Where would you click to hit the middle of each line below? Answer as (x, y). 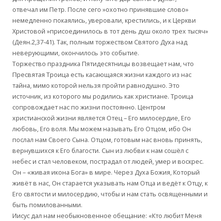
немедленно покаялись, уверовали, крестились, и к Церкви (104, 20)
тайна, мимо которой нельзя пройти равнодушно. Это (96, 85)
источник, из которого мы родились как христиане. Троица (103, 96)
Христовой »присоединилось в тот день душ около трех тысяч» (110, 31)
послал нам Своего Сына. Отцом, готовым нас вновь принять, (108, 140)
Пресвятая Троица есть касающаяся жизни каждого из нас (102, 74)
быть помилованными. (48, 205)
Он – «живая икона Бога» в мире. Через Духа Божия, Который (106, 172)
